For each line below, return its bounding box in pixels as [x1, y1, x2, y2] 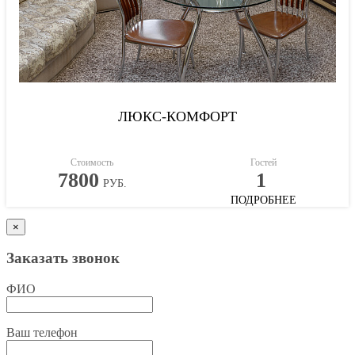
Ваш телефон [6, 326, 78, 340]
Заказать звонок [6, 250, 120, 267]
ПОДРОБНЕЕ [230, 193, 296, 206]
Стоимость [71, 156, 113, 168]
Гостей [250, 156, 277, 168]
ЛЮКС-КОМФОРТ [118, 108, 237, 124]
